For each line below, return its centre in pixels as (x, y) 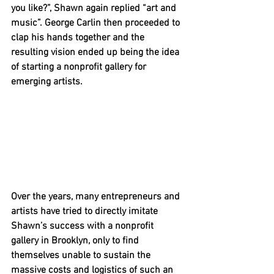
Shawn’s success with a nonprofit (83, 227)
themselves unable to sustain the (82, 256)
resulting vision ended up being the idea (96, 53)
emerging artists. (47, 82)
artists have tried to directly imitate (86, 212)
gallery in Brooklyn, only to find (76, 241)
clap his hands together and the (79, 38)
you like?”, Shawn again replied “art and (95, 9)
